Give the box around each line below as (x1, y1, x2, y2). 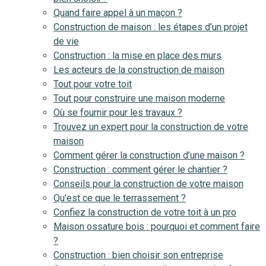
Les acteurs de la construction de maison (53, 64, 224, 75)
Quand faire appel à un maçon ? (53, 7, 182, 18)
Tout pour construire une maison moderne (53, 93, 225, 104)
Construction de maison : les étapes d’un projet (53, 21, 248, 33)
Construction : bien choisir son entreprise (53, 249, 223, 261)
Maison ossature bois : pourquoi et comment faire (53, 221, 260, 232)
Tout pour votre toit (53, 78, 132, 90)
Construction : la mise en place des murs (53, 50, 221, 61)
